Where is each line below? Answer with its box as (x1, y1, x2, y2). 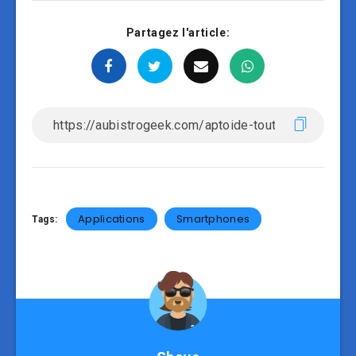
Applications (78, 211, 145, 227)
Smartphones (176, 211, 250, 227)
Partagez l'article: (126, 26, 230, 40)
